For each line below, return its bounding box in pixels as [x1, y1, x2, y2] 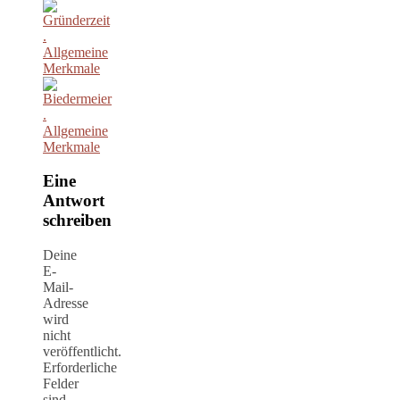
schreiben [43, 211, 112, 230]
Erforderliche [43, 360, 117, 376]
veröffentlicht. [43, 344, 121, 360]
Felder [43, 376, 79, 392]
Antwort [43, 191, 104, 211]
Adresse [43, 296, 88, 312]
